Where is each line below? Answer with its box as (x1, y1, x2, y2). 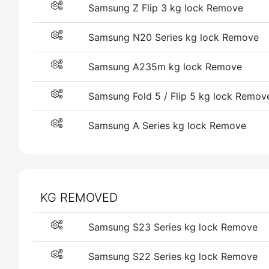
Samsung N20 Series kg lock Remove (88, 31, 259, 43)
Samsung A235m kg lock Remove (88, 61, 242, 73)
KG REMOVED (40, 190, 118, 205)
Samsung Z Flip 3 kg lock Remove (88, 2, 243, 14)
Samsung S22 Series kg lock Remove (88, 250, 258, 262)
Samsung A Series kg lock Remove (88, 119, 246, 131)
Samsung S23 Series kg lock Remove (88, 221, 258, 233)
